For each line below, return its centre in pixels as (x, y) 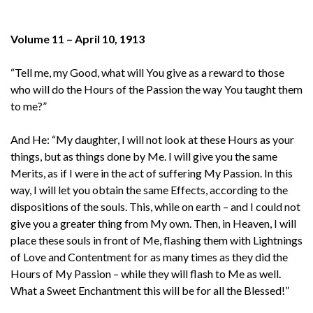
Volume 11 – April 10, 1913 (78, 38)
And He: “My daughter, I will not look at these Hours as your (152, 139)
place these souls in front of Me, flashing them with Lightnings (156, 240)
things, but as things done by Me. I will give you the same (144, 156)
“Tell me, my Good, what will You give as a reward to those (147, 72)
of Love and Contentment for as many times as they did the (149, 256)
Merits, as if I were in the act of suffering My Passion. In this (152, 173)
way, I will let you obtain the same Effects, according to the (149, 189)
